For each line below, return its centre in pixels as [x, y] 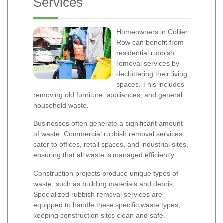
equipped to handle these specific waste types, [107, 205]
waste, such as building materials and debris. [104, 184]
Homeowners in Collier [152, 32]
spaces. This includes [150, 84]
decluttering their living [152, 74]
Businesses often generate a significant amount [108, 123]
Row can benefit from [150, 42]
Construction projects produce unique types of [106, 173]
